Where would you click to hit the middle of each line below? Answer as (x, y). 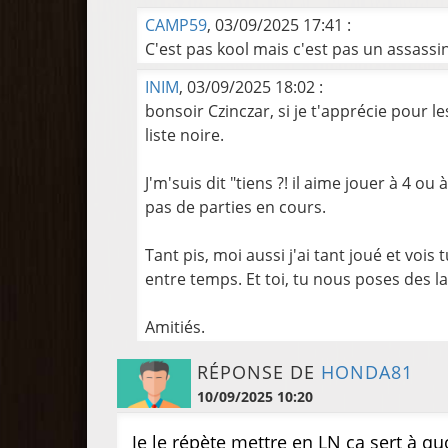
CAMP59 (176, 25)
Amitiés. (175, 327)
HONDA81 (366, 372)
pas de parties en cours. (235, 207)
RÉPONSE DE (258, 372)
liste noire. (184, 135)
